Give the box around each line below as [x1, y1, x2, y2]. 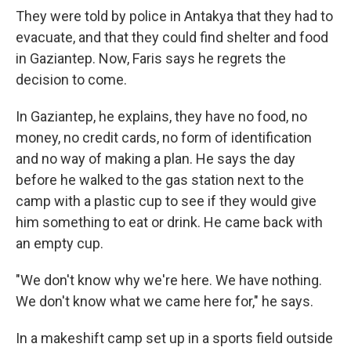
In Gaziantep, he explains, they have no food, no [16, 108, 307, 125]
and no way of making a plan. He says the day [16, 150, 295, 167]
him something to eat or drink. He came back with [16, 214, 323, 230]
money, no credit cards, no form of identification [16, 129, 312, 146]
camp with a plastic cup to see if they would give [16, 193, 317, 209]
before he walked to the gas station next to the [16, 172, 304, 188]
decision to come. [16, 71, 127, 88]
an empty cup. [16, 235, 103, 251]
